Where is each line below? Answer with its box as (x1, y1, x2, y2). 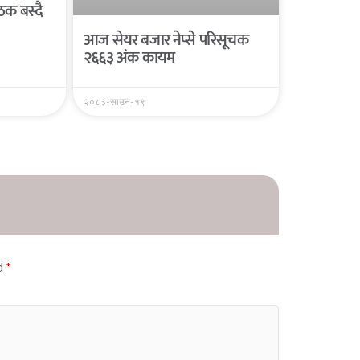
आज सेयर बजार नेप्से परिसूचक (84, 26, 248, 54)
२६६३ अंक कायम (84, 43, 175, 72)
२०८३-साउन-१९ (84, 94, 146, 108)
